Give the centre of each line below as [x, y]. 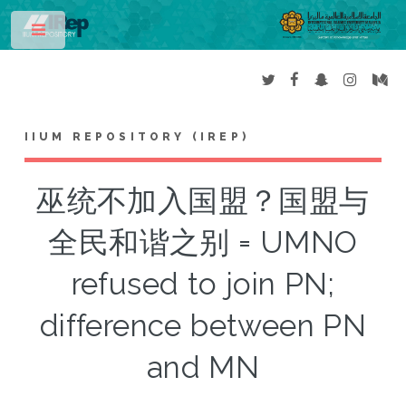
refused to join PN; [203, 285]
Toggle [97, 34]
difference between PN [203, 326]
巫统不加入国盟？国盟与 [203, 201]
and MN [203, 368]
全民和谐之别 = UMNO [203, 243]
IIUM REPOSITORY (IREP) [137, 137]
